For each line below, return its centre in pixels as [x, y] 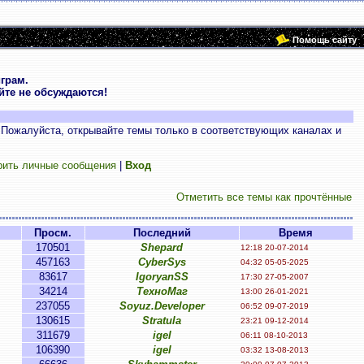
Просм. [53, 233]
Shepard [162, 247]
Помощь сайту [325, 40]
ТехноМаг [162, 291]
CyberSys [162, 262]
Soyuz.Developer [162, 306]
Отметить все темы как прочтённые [264, 197]
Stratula [162, 321]
